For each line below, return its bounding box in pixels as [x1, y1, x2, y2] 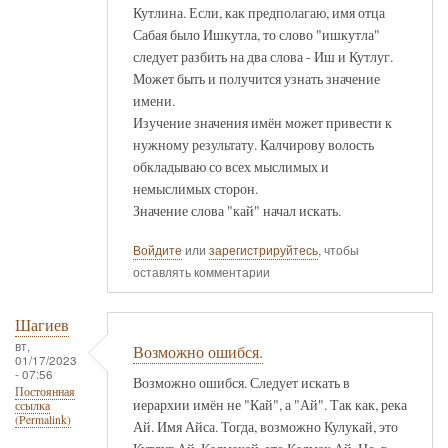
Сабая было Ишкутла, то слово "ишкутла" [133, 24, 380, 44]
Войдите [133, 240, 182, 259]
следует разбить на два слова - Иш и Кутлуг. [133, 46, 393, 66]
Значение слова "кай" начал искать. [133, 200, 341, 220]
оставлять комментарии [133, 262, 270, 281]
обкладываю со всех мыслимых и [133, 156, 329, 176]
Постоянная [15, 384, 75, 400]
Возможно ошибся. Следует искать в [133, 372, 350, 392]
